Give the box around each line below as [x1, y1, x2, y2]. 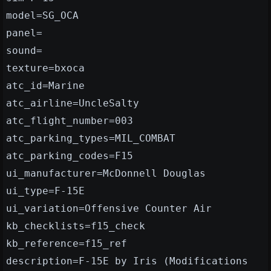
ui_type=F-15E [6, 185, 85, 197]
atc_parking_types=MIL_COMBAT [6, 132, 175, 145]
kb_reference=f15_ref [6, 238, 127, 250]
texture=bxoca [6, 62, 85, 74]
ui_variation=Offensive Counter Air [6, 203, 212, 215]
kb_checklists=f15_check [6, 220, 145, 232]
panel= [6, 27, 42, 39]
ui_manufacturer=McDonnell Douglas [6, 168, 206, 180]
